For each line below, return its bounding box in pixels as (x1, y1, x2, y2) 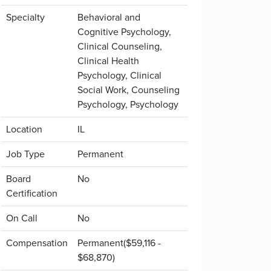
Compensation (6, 236, 68, 250)
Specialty (6, 10, 45, 24)
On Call (6, 211, 38, 225)
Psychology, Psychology (77, 97, 178, 111)
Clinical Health (77, 54, 139, 68)
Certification (6, 186, 57, 200)
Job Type (6, 147, 45, 161)
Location (6, 122, 42, 136)
